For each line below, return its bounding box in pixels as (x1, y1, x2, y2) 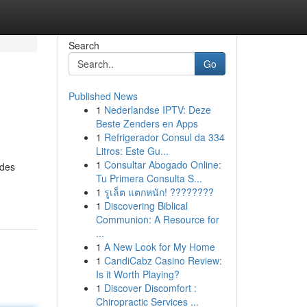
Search (68, 38, 99, 52)
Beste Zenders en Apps (95, 116, 198, 130)
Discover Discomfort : (103, 281, 197, 295)
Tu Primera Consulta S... (95, 171, 202, 185)
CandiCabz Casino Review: (103, 254, 222, 267)
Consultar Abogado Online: (103, 158, 221, 171)
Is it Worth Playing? (95, 267, 180, 281)
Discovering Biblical (103, 199, 188, 212)
